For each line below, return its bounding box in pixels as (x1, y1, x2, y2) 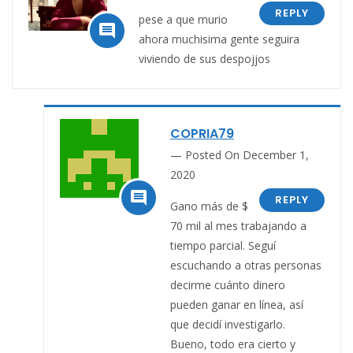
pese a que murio (139, 11, 228, 27)
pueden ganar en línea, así (170, 296, 303, 312)
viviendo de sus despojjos (139, 50, 270, 66)
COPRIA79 (170, 124, 234, 143)
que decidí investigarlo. (170, 316, 285, 332)
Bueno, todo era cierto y (170, 336, 295, 351)
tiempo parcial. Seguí (170, 237, 276, 253)
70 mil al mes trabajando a (170, 217, 307, 233)
